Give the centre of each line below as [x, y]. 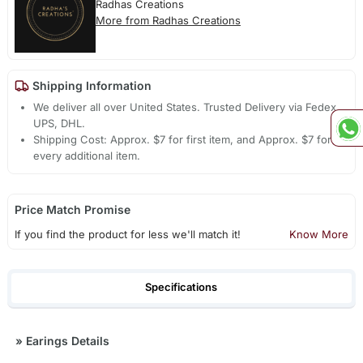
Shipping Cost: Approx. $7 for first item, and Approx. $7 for [183, 140]
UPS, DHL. [60, 124]
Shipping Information [90, 86]
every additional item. [87, 156]
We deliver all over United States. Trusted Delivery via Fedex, [187, 107]
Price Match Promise [72, 210]
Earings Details [66, 340]
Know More [319, 235]
